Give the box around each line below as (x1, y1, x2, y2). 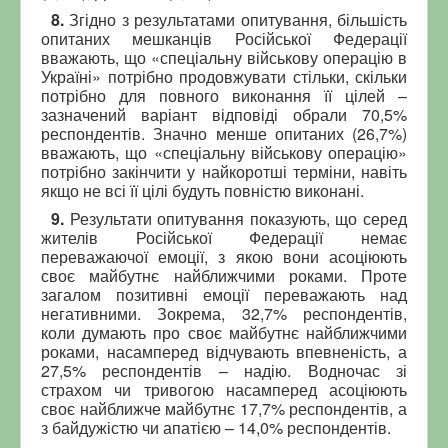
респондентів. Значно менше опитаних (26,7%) (41, 121, 407, 145)
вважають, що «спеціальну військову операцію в (41, 45, 407, 69)
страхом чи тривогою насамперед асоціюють (41, 377, 407, 401)
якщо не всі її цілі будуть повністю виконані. (41, 178, 364, 202)
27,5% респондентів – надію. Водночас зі (41, 358, 407, 382)
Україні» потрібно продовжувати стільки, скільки (41, 64, 407, 88)
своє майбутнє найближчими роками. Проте (41, 263, 407, 287)
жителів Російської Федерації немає (41, 225, 407, 249)
